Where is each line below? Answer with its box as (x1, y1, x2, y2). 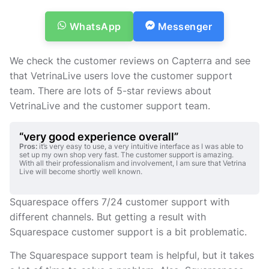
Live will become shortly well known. (19, 167, 142, 177)
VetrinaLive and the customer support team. (10, 100, 210, 112)
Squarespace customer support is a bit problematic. (10, 225, 247, 238)
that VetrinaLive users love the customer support (10, 70, 232, 82)
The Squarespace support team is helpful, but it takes (10, 249, 254, 262)
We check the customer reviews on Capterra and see (10, 55, 250, 67)
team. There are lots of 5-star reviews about (10, 85, 211, 97)
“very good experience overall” (19, 130, 178, 144)
